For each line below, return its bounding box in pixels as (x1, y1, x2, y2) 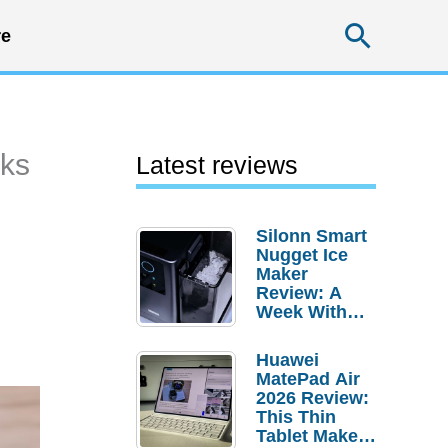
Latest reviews (136, 151, 298, 179)
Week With (256, 302, 347, 322)
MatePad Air (256, 369, 360, 389)
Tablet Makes (256, 426, 368, 446)
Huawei (256, 350, 319, 370)
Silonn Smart (256, 226, 367, 246)
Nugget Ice (256, 245, 348, 265)
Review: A (256, 283, 342, 303)
